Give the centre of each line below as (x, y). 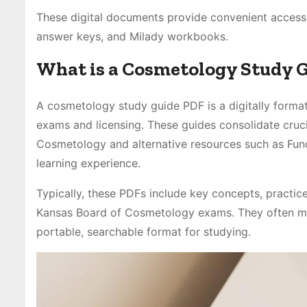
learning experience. (88, 163)
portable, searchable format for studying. (144, 232)
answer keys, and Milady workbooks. (132, 36)
